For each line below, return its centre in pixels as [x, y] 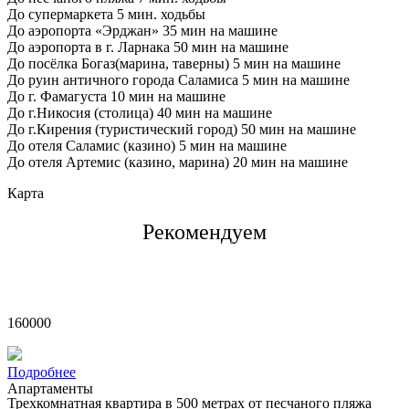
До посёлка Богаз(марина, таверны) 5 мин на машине [174, 64]
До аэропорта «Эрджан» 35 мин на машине [142, 31]
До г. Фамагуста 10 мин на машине [116, 97]
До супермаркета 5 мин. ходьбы [106, 15]
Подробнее [42, 372]
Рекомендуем [204, 232]
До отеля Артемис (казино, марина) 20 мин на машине [178, 163]
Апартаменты [50, 389]
